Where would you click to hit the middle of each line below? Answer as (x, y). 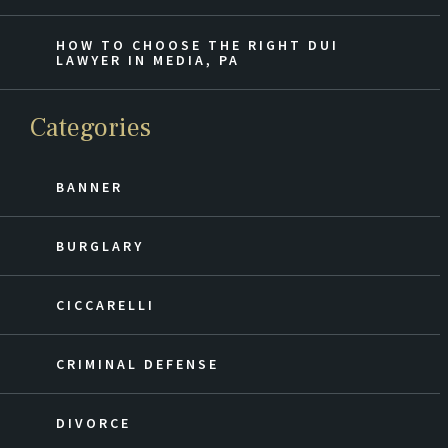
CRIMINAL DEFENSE (137, 364)
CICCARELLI (105, 305)
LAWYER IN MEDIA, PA (148, 60)
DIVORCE (93, 423)
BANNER (89, 187)
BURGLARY (100, 246)
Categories (90, 128)
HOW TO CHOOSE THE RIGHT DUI (197, 45)
